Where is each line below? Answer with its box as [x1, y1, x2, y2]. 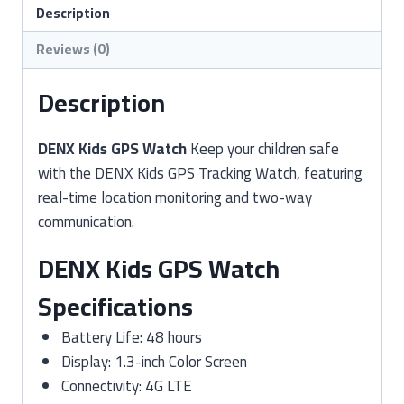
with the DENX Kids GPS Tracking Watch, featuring [38, 158, 363, 188]
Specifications [38, 282, 193, 330]
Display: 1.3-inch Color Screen [60, 346, 247, 376]
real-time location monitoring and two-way [38, 182, 312, 212]
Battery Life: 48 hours [60, 322, 202, 352]
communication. [38, 207, 134, 236]
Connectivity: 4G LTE [60, 371, 192, 400]
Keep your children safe [187, 133, 339, 163]
